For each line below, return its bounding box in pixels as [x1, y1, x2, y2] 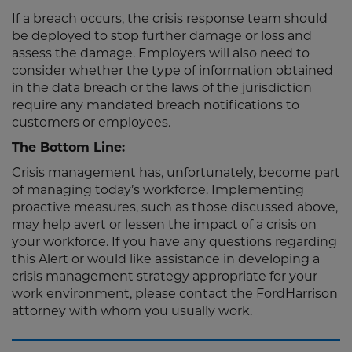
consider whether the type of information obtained [12, 63, 333, 78]
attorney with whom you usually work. [12, 303, 252, 318]
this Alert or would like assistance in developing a [12, 251, 320, 266]
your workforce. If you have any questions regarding [12, 234, 337, 249]
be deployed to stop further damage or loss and [12, 28, 312, 43]
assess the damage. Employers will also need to [12, 46, 310, 60]
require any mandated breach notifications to [12, 97, 299, 112]
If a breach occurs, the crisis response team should [12, 11, 328, 26]
